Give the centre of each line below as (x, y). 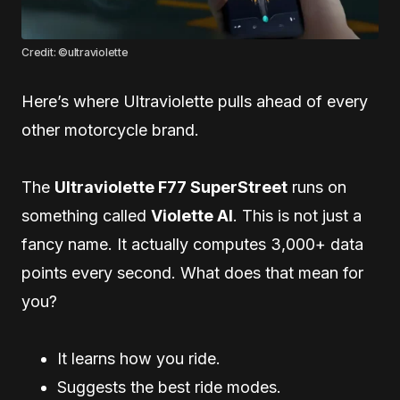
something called (86, 215)
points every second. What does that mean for (192, 272)
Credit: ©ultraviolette (75, 52)
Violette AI (192, 215)
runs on (317, 187)
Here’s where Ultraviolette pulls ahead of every (195, 101)
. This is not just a (297, 215)
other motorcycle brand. (110, 129)
